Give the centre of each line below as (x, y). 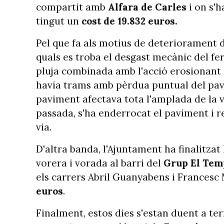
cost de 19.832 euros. (129, 21)
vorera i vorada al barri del (100, 163)
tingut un (59, 21)
